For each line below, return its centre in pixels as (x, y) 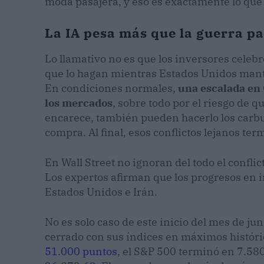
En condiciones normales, (111, 88)
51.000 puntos (81, 252)
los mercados (79, 103)
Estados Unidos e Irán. (101, 192)
